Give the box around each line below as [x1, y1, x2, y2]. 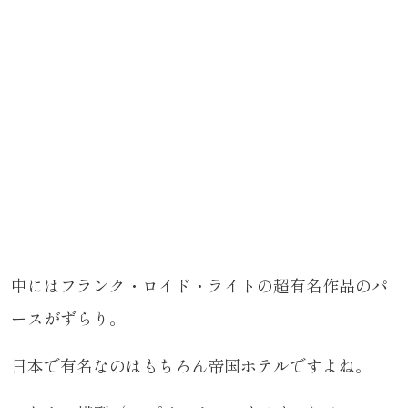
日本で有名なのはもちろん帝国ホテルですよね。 [11, 353, 372, 377]
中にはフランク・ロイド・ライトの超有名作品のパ [11, 273, 388, 297]
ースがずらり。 [11, 306, 126, 330]
